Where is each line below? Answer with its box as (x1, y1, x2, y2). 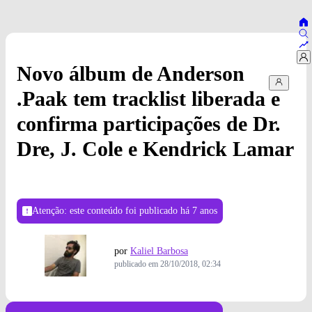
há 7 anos (180, 205, 217, 217)
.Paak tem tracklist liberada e (17, 87, 280, 111)
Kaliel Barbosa (130, 246, 188, 257)
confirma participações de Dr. (17, 112, 281, 136)
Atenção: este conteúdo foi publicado (32, 205, 180, 217)
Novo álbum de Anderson (17, 62, 244, 86)
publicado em (114, 259, 160, 270)
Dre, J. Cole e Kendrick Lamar (17, 137, 294, 161)
